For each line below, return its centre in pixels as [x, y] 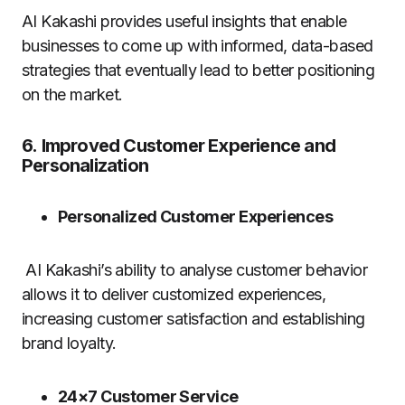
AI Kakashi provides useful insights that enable [184, 22]
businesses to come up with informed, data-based [198, 46]
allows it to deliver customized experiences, [174, 295]
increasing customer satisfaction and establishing [193, 319]
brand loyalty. [69, 344]
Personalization [85, 166]
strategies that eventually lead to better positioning [198, 71]
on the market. [72, 95]
